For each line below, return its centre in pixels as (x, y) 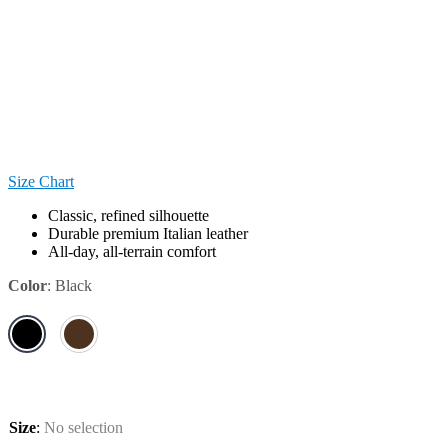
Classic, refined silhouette (128, 215)
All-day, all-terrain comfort (132, 251)
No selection (83, 427)
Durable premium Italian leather (148, 233)
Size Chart (41, 181)
